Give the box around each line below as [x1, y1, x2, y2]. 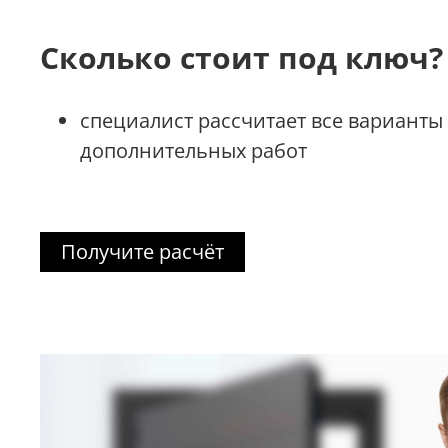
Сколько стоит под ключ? [40, 37, 443, 79]
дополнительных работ [80, 137, 307, 165]
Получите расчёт [61, 238, 224, 266]
